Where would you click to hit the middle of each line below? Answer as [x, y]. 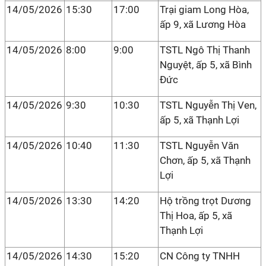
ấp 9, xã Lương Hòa [203, 24]
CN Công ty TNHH [200, 256]
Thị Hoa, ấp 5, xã [196, 216]
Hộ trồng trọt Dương [205, 201]
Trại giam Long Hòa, [204, 9]
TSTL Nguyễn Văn [199, 145]
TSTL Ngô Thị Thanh [205, 50]
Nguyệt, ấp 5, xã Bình [206, 65]
